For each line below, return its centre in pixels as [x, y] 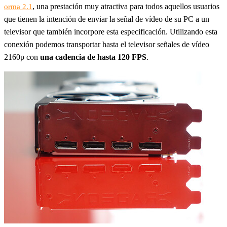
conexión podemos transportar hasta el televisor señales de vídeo [107, 45]
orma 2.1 [18, 7]
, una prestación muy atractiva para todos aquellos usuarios [126, 7]
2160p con [22, 57]
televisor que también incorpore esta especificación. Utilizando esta [111, 32]
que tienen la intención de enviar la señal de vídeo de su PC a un [107, 19]
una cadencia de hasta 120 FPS [93, 57]
